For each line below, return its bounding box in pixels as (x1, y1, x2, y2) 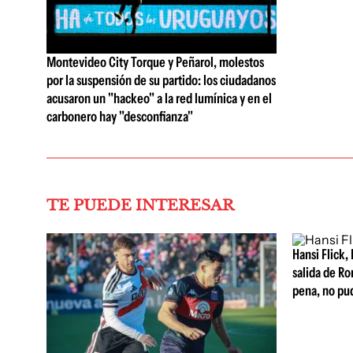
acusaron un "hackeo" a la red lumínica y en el (46, 90, 272, 108)
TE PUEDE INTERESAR (46, 196, 234, 215)
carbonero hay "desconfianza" (46, 108, 193, 126)
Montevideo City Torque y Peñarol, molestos (46, 54, 264, 72)
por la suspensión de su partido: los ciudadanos (46, 72, 276, 90)
